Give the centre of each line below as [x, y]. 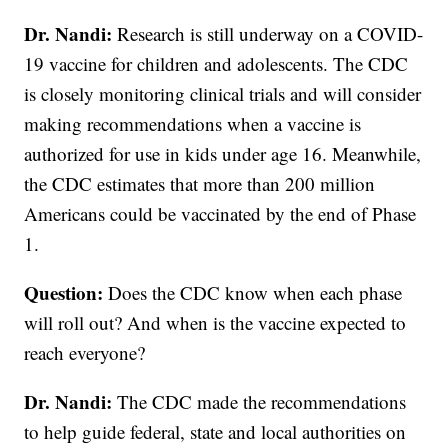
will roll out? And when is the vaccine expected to [215, 323]
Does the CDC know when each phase [255, 293]
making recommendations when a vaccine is [193, 124]
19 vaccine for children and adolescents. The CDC [216, 64]
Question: [66, 293]
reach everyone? [85, 353]
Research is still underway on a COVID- [268, 34]
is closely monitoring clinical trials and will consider [223, 94]
